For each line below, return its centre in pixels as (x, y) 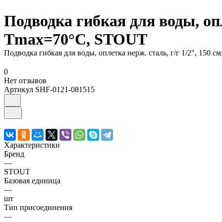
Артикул (20, 90)
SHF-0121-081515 (65, 90)
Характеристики (32, 145)
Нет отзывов (25, 81)
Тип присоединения (38, 208)
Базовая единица (32, 181)
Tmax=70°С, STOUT (76, 39)
